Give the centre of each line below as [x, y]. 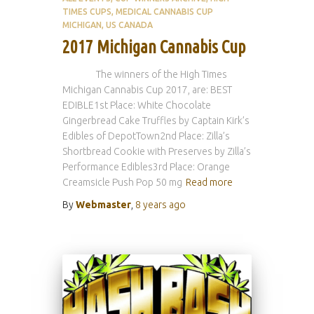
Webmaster [103, 205]
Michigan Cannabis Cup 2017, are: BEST [147, 90]
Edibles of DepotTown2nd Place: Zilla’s [146, 136]
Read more [209, 182]
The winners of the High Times [145, 74]
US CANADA [129, 25]
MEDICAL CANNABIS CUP [164, 12]
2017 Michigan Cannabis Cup [154, 47]
